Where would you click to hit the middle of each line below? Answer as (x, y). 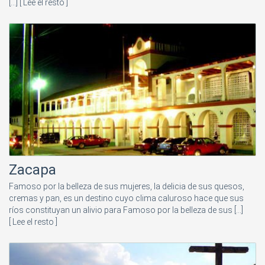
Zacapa (33, 170)
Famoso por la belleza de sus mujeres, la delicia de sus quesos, (127, 187)
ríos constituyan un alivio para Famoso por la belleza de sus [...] (126, 210)
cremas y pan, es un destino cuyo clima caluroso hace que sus (126, 198)
